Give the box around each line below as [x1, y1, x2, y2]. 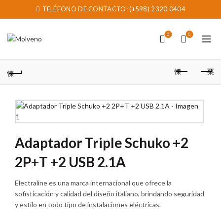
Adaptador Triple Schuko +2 [15, 134, 188, 151]
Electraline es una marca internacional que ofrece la [15, 179, 172, 187]
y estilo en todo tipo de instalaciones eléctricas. [15, 200, 161, 209]
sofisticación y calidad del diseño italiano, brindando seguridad [15, 189, 204, 198]
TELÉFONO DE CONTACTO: [40, 5, 130, 13]
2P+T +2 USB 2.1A [15, 153, 126, 170]
